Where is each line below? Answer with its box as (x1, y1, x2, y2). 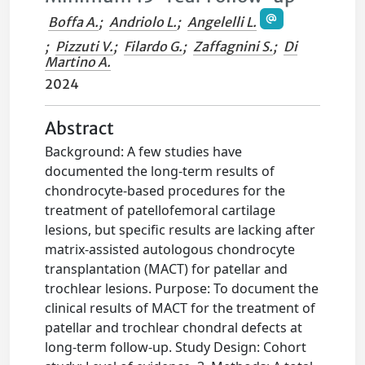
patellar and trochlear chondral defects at (45, 319, 303, 337)
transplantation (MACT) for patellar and (45, 260, 288, 279)
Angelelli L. (187, 14, 257, 31)
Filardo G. (124, 38, 183, 55)
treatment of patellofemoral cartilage (45, 201, 276, 220)
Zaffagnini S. (193, 38, 274, 55)
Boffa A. (48, 14, 99, 31)
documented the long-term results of (45, 162, 275, 181)
